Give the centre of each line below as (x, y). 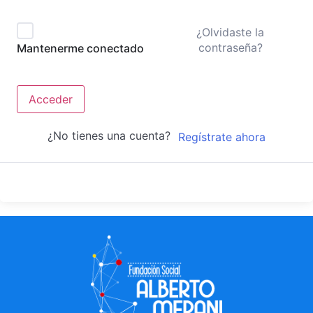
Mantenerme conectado (80, 49)
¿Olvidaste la (231, 32)
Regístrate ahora (221, 137)
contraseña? (230, 48)
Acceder (51, 100)
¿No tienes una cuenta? (112, 136)
